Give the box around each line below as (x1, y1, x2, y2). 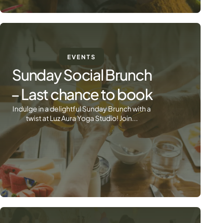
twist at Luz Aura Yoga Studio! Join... (25, 113, 138, 122)
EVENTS (67, 53, 97, 61)
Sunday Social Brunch (12, 65, 152, 84)
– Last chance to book (10, 85, 153, 104)
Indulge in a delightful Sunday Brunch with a (12, 104, 151, 113)
